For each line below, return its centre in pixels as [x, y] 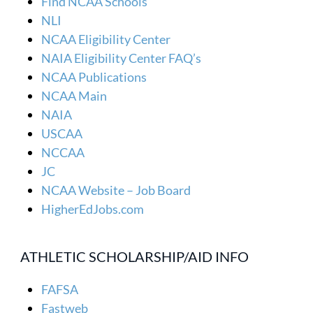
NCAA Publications [94, 77]
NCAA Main [74, 95]
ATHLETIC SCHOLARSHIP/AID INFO [135, 256]
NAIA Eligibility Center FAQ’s [122, 58]
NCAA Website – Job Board [116, 190]
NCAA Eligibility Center [106, 39]
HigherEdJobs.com [93, 209]
